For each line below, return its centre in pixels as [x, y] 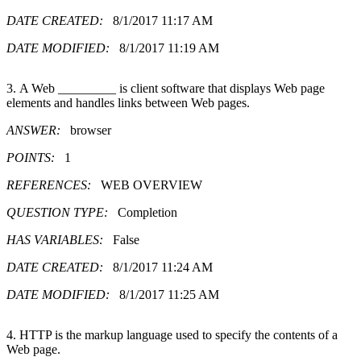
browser [91, 130]
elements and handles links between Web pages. [128, 102]
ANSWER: [38, 130]
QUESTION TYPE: [62, 212]
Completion [147, 212]
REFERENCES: [54, 185]
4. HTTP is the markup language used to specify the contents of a [172, 334]
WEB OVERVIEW [151, 185]
